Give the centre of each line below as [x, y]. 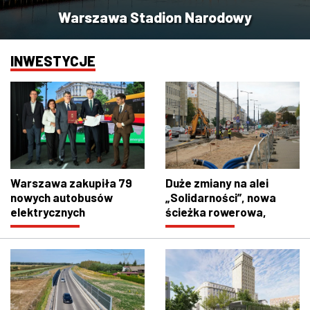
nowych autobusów [62, 198]
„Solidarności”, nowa [221, 198]
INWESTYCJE [53, 61]
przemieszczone [210, 227]
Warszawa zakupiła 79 [71, 183]
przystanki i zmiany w [222, 241]
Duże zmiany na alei [217, 183]
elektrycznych [48, 212]
